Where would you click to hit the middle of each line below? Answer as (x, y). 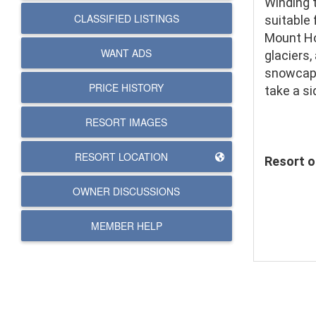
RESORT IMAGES (127, 122)
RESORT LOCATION (122, 157)
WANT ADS (127, 53)
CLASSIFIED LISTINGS (126, 18)
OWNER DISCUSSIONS (127, 191)
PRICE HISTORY (127, 87)
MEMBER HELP (126, 226)
